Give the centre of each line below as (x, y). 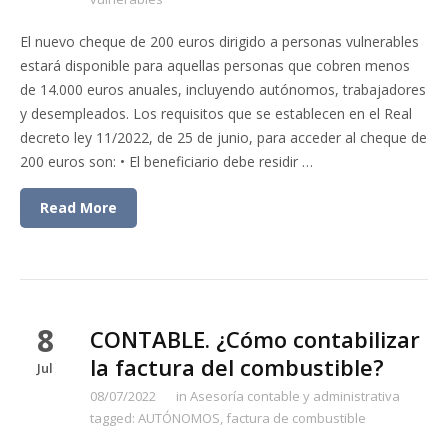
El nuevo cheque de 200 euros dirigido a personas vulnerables (219, 41)
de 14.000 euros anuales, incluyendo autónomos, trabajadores (223, 89)
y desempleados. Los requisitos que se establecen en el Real (216, 113)
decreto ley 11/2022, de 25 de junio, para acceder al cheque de (223, 137)
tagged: (114, 418)
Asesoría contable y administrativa (295, 396)
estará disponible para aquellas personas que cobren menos (215, 65)
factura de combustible (296, 418)
